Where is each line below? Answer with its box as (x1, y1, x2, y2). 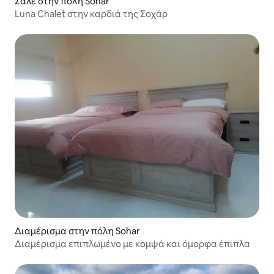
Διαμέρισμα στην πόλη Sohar (15, 225, 140, 237)
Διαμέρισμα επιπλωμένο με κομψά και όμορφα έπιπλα (15, 238, 250, 250)
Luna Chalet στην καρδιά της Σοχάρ (15, 8, 168, 20)
